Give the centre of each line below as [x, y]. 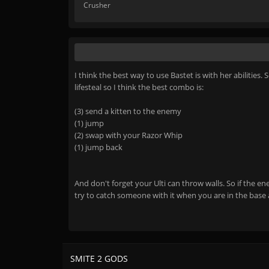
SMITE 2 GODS [99, 258]
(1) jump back [98, 147]
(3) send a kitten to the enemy [128, 111]
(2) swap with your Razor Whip [128, 135]
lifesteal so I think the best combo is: [139, 87]
